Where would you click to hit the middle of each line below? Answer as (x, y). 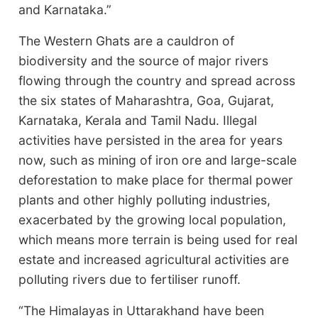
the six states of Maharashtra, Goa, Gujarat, (147, 100)
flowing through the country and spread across (157, 80)
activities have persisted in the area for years (151, 140)
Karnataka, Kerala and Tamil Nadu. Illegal (138, 120)
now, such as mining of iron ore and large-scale (158, 160)
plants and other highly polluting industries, (145, 199)
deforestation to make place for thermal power (156, 180)
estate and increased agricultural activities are (154, 259)
